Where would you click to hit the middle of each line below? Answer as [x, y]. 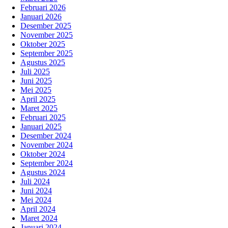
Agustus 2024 [43, 173]
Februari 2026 [43, 8]
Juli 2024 [35, 182]
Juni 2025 [36, 81]
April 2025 [38, 99]
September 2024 [47, 163]
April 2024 [38, 209]
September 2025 [47, 53]
